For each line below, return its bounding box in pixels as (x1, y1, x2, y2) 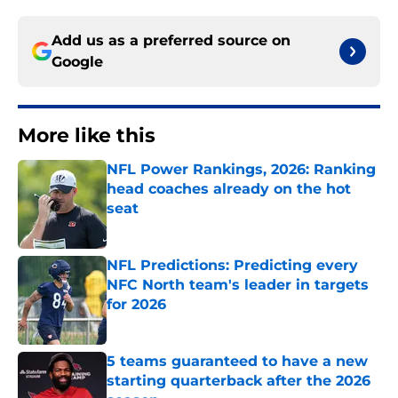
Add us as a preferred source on (52, 32, 291, 50)
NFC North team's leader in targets (107, 276, 369, 294)
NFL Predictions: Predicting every (107, 257, 358, 275)
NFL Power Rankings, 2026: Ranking (107, 161, 376, 179)
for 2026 (107, 296, 166, 314)
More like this (18, 123, 155, 148)
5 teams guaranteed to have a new (107, 353, 368, 370)
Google (52, 53, 103, 71)
